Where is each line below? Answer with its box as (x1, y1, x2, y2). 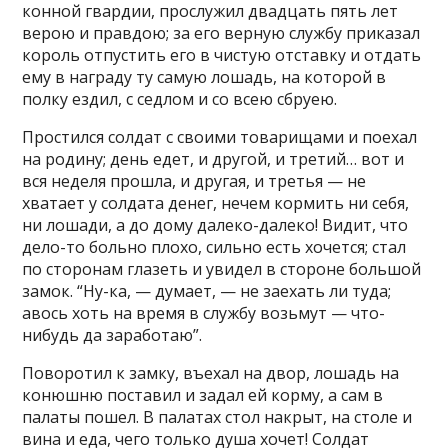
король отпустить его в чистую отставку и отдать (22, 44, 422, 66)
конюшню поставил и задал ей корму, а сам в (22, 384, 384, 406)
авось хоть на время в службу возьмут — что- (22, 302, 386, 324)
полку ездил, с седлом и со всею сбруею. (22, 88, 338, 110)
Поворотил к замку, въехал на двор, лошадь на (22, 362, 400, 384)
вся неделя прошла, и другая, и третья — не (22, 170, 367, 192)
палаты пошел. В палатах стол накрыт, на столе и (22, 406, 413, 428)
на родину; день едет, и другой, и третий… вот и (22, 148, 405, 170)
